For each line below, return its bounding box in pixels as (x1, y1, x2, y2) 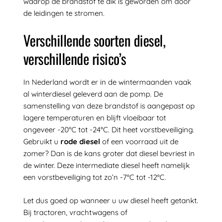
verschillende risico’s (23, 47, 126, 69)
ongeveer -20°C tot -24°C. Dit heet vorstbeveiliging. (23, 125, 194, 135)
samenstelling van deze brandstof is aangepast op (23, 101, 195, 111)
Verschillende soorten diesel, (23, 29, 166, 51)
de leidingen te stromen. (23, 8, 105, 18)
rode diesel (60, 137, 100, 147)
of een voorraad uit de (100, 137, 178, 147)
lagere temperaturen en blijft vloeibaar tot (23, 113, 166, 123)
